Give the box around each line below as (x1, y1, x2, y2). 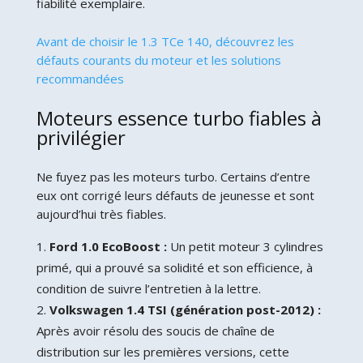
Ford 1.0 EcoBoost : (49, 237, 167, 254)
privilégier (36, 123, 126, 151)
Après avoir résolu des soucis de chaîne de (36, 322, 275, 339)
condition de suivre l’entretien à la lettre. (36, 280, 261, 297)
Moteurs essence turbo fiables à (36, 104, 322, 131)
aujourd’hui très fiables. (36, 205, 166, 222)
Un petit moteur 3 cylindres (166, 237, 323, 254)
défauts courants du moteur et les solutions (36, 51, 281, 68)
